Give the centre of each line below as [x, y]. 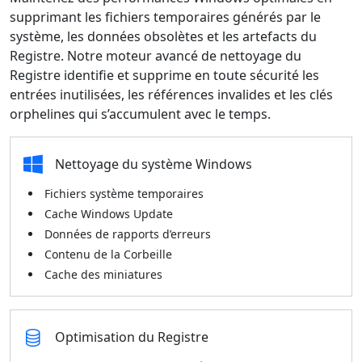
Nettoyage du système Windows [154, 164]
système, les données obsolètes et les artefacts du [163, 36]
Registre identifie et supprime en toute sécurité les [164, 75]
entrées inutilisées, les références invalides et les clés [171, 95]
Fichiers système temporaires [124, 194]
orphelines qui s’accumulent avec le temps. [140, 114]
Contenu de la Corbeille [108, 254]
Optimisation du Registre [132, 337]
